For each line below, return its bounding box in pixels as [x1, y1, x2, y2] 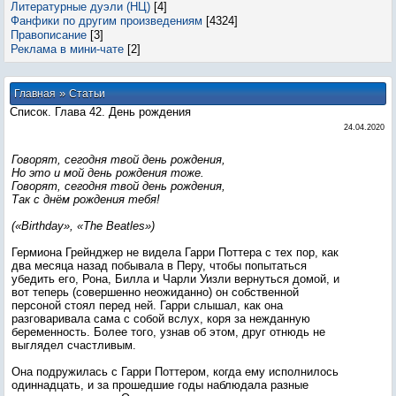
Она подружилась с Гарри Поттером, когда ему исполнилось [11, 365, 339, 378]
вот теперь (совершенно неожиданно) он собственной [11, 286, 299, 299]
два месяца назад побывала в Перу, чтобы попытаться [11, 259, 307, 272]
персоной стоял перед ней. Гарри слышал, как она [11, 299, 283, 312]
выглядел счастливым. [11, 339, 136, 352]
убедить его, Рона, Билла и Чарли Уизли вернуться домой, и [11, 272, 339, 286]
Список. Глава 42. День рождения [10, 105, 191, 118]
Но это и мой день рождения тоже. [11, 166, 204, 179]
